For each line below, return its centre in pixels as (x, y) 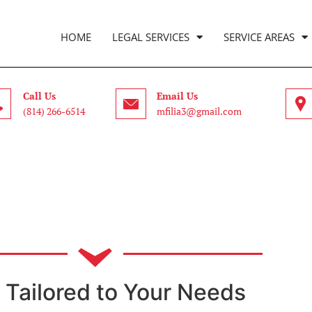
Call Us (39, 96)
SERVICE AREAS (259, 37)
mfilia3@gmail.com (199, 111)
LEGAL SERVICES (150, 37)
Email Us (177, 96)
